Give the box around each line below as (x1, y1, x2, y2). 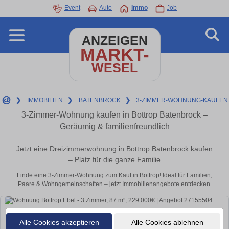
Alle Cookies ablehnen (131, 218, 203, 226)
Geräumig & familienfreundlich (59, 122, 170, 131)
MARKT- (80, 44, 149, 64)
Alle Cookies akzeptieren (19, 218, 99, 226)
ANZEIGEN (81, 34, 148, 48)
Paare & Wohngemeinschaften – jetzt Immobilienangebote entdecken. (17, 180, 212, 188)
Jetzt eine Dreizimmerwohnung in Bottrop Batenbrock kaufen (16, 145, 213, 153)
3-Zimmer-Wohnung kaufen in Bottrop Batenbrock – (21, 110, 208, 119)
